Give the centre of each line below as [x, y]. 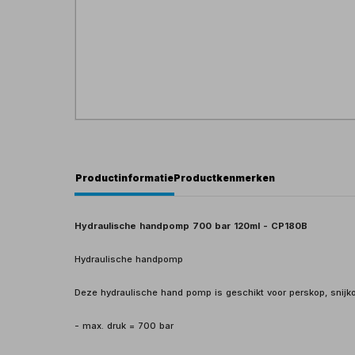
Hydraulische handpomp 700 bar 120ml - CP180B [191, 225]
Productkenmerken [225, 177]
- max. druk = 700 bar [124, 325]
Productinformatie [125, 177]
